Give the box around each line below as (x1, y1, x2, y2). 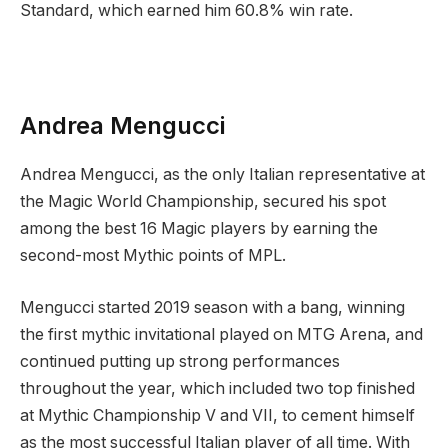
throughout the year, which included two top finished (20, 378, 415, 398)
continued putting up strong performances (20, 351, 340, 371)
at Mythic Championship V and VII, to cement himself (20, 405, 415, 425)
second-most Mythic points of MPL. (20, 246, 286, 266)
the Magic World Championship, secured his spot (20, 192, 386, 212)
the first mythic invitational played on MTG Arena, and (20, 324, 423, 344)
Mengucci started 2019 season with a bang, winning (20, 297, 405, 317)
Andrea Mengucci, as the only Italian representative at (20, 165, 425, 185)
